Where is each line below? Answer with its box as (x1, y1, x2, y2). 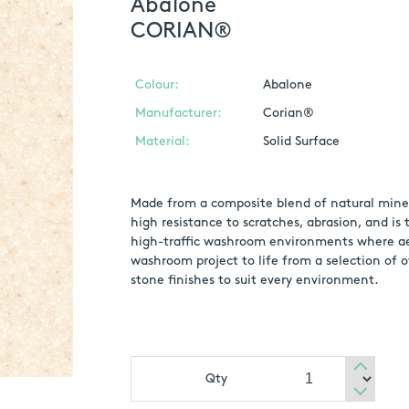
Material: (134, 135, 190, 149)
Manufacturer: (134, 107, 222, 121)
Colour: (134, 79, 179, 92)
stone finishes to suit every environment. (130, 274, 386, 288)
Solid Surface (262, 135, 340, 149)
